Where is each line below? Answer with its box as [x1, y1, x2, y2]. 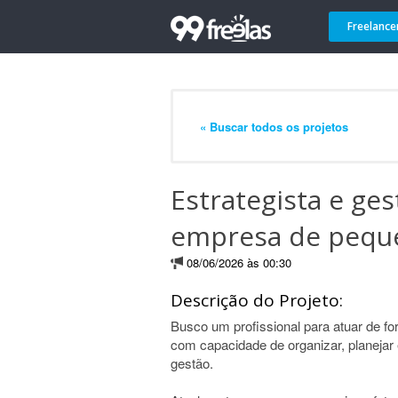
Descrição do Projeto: [171, 289, 343, 312]
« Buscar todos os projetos [200, 117, 348, 135]
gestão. [171, 354, 213, 372]
